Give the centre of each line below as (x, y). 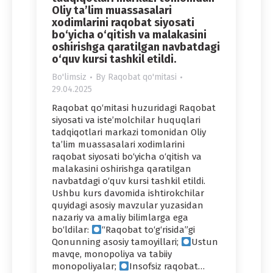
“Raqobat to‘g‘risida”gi (149, 230)
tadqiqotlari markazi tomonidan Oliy (129, 133)
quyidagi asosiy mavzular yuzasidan (128, 206)
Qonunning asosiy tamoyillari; (116, 242)
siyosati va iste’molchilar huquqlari (126, 120)
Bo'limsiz (69, 77)
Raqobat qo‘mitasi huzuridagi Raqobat (134, 108)
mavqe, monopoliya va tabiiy (112, 254)
